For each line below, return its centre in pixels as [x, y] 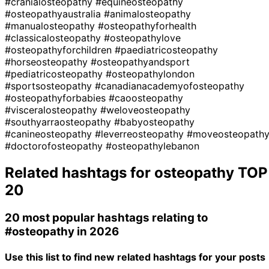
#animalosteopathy [147, 14]
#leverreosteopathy [141, 134]
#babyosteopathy [154, 122]
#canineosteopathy [50, 134]
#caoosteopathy [146, 98]
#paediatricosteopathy [166, 50]
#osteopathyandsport [140, 62]
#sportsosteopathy [50, 86]
